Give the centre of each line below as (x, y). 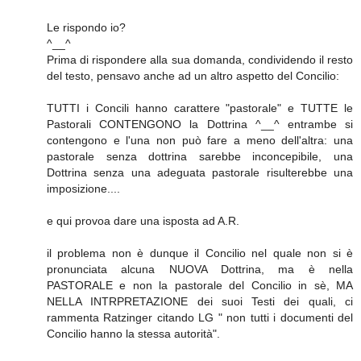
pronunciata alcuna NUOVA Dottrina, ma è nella (200, 269)
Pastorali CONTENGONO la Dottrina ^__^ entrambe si (200, 124)
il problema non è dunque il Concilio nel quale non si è (200, 253)
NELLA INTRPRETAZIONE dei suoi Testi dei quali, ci (200, 301)
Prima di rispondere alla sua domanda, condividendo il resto (200, 59)
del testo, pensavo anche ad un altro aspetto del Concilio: (193, 75)
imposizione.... (83, 188)
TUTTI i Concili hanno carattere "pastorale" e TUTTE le (200, 108)
